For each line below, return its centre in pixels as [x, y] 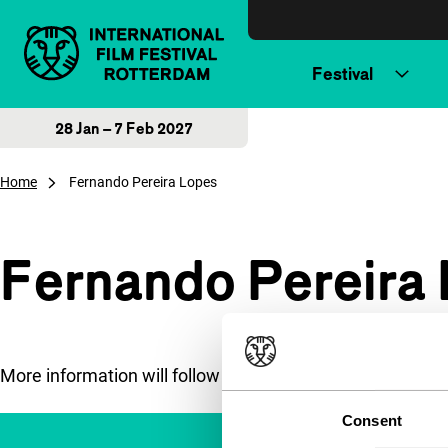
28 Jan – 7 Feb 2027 [124, 128]
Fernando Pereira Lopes [143, 182]
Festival [342, 73]
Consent [372, 420]
